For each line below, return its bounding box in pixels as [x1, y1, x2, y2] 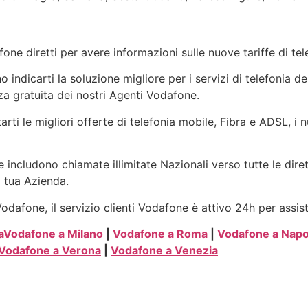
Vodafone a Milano [3, 226, 103, 241]
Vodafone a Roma [113, 226, 208, 241]
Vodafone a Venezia [111, 243, 218, 257]
